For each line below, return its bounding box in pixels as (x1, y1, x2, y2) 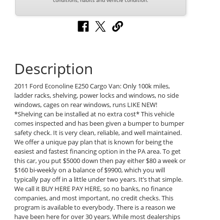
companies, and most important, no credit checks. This (14, 193, 173, 203)
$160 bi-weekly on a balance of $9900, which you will (14, 165, 165, 175)
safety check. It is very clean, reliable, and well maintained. (14, 128, 182, 137)
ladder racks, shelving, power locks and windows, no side (14, 91, 179, 100)
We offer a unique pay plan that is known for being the (14, 137, 173, 147)
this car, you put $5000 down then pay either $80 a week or (14, 156, 186, 165)
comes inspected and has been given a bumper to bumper (14, 119, 184, 128)
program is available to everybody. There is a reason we (14, 203, 175, 212)
